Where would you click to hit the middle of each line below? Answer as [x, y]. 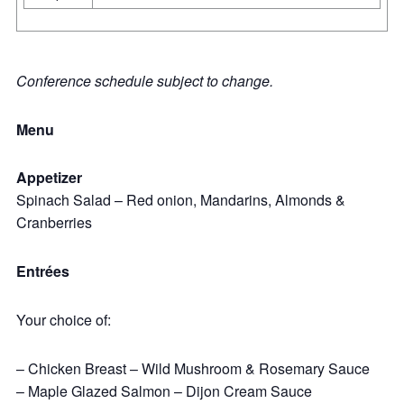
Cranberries [54, 223]
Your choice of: [64, 319]
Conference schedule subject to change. [145, 80]
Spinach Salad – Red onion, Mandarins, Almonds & [181, 200]
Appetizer [49, 178]
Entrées [43, 271]
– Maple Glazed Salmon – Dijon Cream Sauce [164, 390]
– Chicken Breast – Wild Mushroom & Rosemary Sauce [193, 368]
